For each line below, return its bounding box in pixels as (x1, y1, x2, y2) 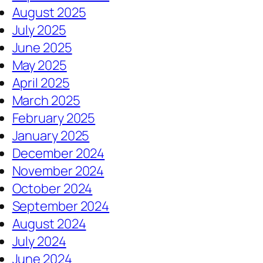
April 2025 (12, 74, 70, 92)
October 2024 (12, 180, 93, 198)
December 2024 (12, 144, 105, 163)
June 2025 (12, 39, 72, 57)
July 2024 (12, 232, 66, 251)
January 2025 (12, 127, 90, 145)
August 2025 (12, 4, 86, 22)
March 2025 (12, 92, 80, 110)
